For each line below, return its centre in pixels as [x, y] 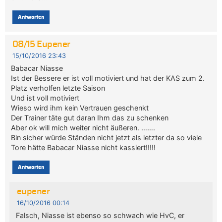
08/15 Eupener [41, 44]
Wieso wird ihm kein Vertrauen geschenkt [80, 108]
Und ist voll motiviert [45, 98]
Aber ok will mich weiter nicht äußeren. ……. [83, 127]
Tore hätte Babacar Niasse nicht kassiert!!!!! [83, 147]
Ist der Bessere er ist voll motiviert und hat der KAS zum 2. [108, 78]
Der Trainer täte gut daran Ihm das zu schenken [90, 117]
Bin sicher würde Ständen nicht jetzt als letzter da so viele [107, 137]
